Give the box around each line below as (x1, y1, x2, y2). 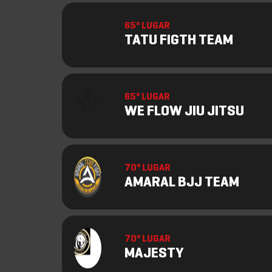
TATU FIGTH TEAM (124, 34, 233, 47)
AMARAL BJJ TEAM (124, 176, 239, 189)
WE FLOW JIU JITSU (124, 105, 244, 118)
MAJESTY (124, 247, 183, 260)
